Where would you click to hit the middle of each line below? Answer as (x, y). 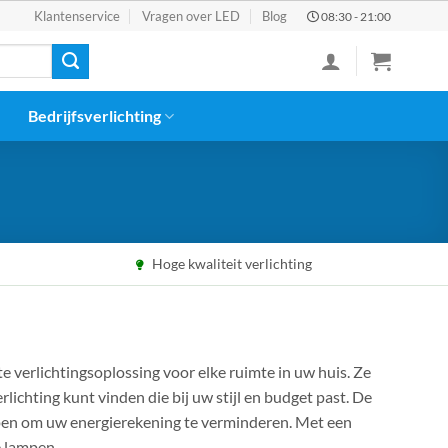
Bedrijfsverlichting (95, 115)
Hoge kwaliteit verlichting (230, 263)
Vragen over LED (191, 16)
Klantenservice (76, 16)
